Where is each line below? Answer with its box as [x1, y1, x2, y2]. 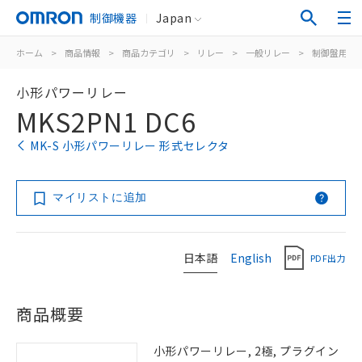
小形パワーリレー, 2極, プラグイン [154, 343, 339, 359]
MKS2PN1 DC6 [16, 103, 196, 140]
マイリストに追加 [53, 191, 147, 204]
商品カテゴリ [122, 46, 175, 59]
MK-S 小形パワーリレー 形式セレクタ [30, 137, 229, 154]
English [230, 249, 271, 266]
